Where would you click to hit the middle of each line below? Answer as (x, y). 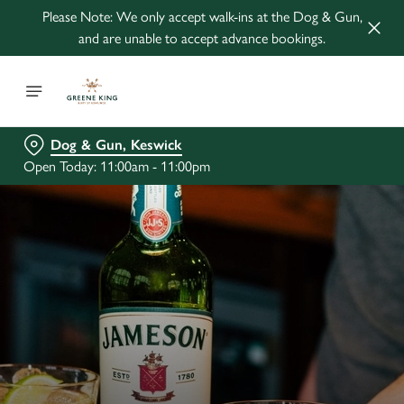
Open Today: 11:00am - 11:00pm (117, 166)
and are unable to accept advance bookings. (202, 38)
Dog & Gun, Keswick (116, 145)
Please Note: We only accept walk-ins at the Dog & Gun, (202, 17)
